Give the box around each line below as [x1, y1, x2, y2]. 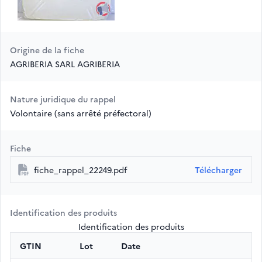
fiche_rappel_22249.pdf [34, 164, 127, 176]
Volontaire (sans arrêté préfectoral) [10, 107, 151, 119]
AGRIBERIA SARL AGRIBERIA [10, 58, 120, 70]
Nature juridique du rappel [10, 93, 116, 105]
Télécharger [195, 164, 242, 176]
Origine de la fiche [10, 44, 84, 56]
